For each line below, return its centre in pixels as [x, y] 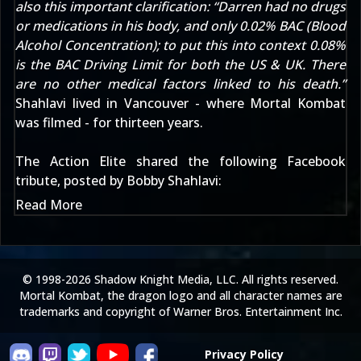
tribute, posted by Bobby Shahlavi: [118, 180]
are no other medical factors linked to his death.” [180, 84]
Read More [49, 205]
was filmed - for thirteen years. [109, 122]
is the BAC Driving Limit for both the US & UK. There [180, 64]
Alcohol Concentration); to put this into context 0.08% [180, 45]
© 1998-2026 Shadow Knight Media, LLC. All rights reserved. [180, 279]
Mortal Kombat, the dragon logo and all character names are [180, 295]
